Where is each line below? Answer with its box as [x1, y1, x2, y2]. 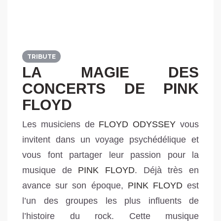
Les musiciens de [22, 119, 99, 129]
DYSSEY [140, 119, 176, 129]
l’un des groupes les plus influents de [22, 196, 199, 206]
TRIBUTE [27, 53, 56, 60]
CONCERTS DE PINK [22, 80, 199, 97]
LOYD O [104, 119, 140, 129]
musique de [22, 165, 78, 175]
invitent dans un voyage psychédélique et [22, 135, 199, 145]
